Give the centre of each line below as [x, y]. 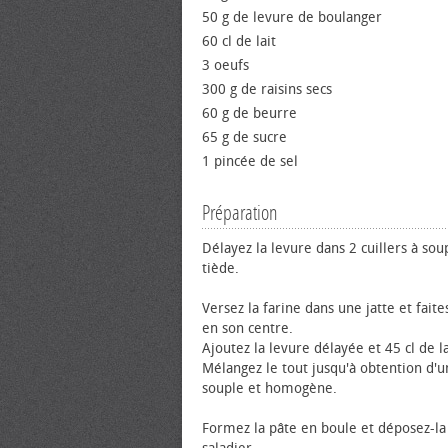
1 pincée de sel [250, 161]
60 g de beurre [249, 113]
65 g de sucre [244, 137]
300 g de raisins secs [267, 89]
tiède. [220, 268]
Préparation [240, 213]
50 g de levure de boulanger [292, 17]
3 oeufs [225, 65]
